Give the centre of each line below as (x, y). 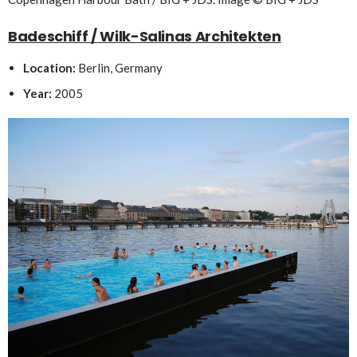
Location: (50, 68)
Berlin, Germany (120, 68)
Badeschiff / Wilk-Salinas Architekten (145, 37)
